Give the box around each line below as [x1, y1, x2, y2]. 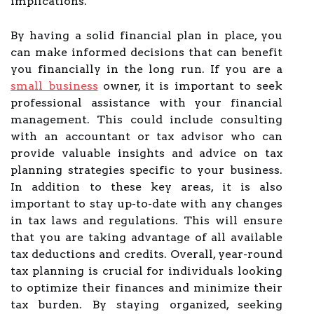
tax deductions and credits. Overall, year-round [11, 247, 282, 261]
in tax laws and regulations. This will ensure [11, 214, 282, 227]
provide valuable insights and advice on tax [11, 146, 282, 160]
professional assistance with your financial [11, 96, 282, 109]
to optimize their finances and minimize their [11, 281, 282, 294]
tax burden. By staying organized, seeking [11, 298, 282, 311]
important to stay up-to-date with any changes [11, 197, 282, 210]
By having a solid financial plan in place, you [11, 29, 282, 42]
